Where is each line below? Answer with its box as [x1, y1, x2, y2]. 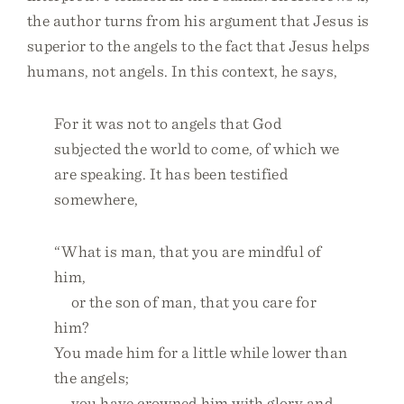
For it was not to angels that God [54, 114, 282, 133]
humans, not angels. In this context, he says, [27, 61, 338, 80]
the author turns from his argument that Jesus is [27, 11, 370, 30]
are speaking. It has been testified [54, 164, 289, 183]
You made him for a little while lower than [54, 343, 348, 362]
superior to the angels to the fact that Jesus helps [27, 36, 371, 55]
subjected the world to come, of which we [54, 139, 340, 158]
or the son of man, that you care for [54, 292, 317, 311]
